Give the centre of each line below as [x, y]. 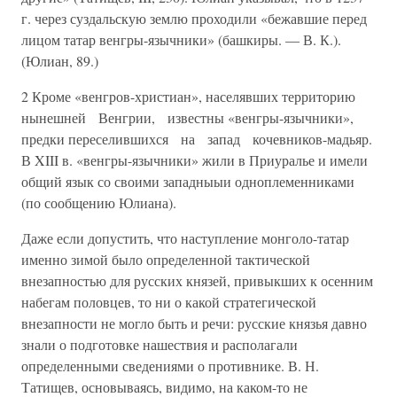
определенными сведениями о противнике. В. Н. [170, 366]
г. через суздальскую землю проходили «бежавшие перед [194, 18]
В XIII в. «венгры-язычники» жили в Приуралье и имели [195, 160]
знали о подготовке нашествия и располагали [160, 344]
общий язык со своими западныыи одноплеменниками [188, 181]
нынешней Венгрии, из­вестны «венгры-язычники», [187, 117]
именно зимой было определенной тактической [166, 259]
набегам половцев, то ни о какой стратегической [169, 302]
